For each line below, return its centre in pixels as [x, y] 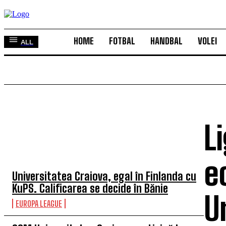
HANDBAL [166, 41]
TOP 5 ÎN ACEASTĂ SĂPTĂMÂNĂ [73, 144]
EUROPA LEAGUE [39, 204]
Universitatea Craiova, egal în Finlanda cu [104, 176]
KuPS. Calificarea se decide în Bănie [90, 188]
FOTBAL [122, 41]
